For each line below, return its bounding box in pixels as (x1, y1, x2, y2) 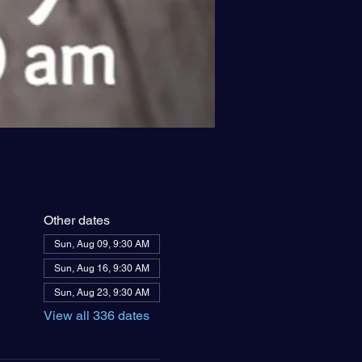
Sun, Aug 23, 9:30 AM (53, 287, 149, 298)
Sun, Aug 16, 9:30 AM (53, 263, 149, 274)
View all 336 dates (43, 308, 149, 323)
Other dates (43, 213, 110, 228)
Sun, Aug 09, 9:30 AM (53, 238, 149, 250)
